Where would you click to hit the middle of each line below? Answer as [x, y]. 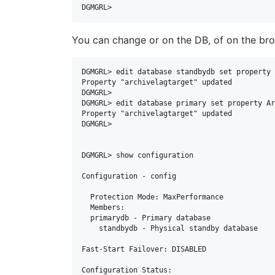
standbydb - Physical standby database [90, 228]
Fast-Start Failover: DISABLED [144, 249]
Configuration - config [129, 176]
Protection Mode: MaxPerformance [86, 197]
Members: [86, 207]
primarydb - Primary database [86, 218]
